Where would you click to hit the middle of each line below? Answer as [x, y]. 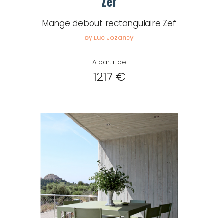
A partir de [109, 62]
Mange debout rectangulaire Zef [109, 23]
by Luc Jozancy [109, 38]
